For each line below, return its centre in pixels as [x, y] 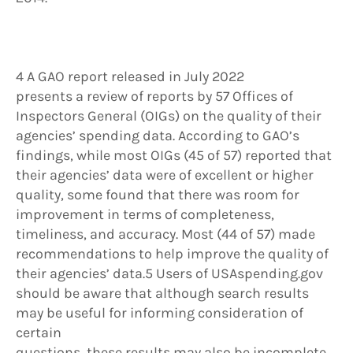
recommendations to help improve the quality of [172, 254]
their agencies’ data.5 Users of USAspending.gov [169, 274]
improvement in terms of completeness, [145, 215]
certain [39, 333]
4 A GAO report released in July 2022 [130, 77]
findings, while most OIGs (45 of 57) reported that [174, 156]
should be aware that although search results [162, 294]
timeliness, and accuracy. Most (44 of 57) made [165, 234]
